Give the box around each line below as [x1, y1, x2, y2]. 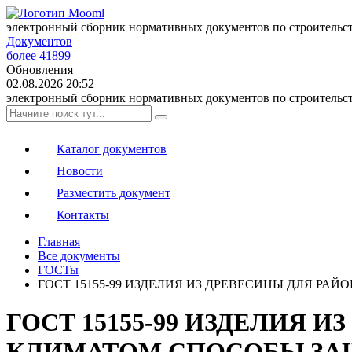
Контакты [57, 208, 109, 222]
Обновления [6, 63, 73, 76]
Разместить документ [57, 186, 170, 200]
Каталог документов [57, 142, 167, 156]
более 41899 [6, 49, 71, 62]
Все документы [38, 249, 120, 262]
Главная [38, 235, 80, 248]
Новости [57, 164, 103, 178]
